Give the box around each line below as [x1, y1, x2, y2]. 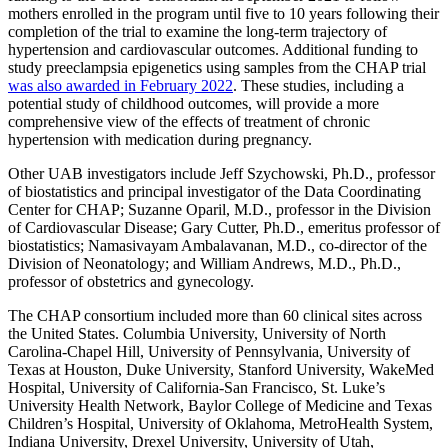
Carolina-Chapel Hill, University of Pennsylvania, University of [8, 342, 410, 360]
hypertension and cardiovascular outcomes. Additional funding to [8, 40, 418, 58]
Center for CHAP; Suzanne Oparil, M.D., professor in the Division [8, 200, 431, 218]
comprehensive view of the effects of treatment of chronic [8, 112, 370, 130]
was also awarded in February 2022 [8, 76, 233, 94]
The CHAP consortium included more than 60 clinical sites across [8, 306, 422, 324]
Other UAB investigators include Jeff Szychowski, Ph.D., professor [8, 164, 435, 182]
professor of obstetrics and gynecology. [8, 272, 254, 290]
